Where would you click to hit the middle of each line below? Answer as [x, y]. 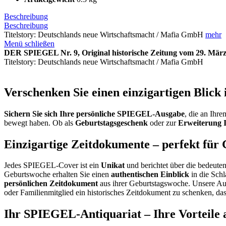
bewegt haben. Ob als [40, 123]
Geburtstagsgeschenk [111, 123]
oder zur [163, 123]
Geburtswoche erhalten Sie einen [58, 175]
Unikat [113, 165]
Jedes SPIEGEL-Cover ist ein [52, 165]
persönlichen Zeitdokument [51, 184]
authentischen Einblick [150, 175]
